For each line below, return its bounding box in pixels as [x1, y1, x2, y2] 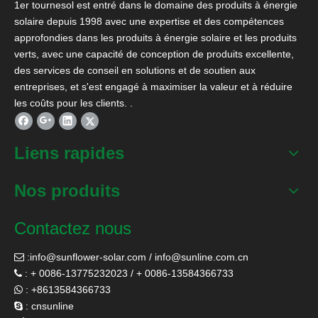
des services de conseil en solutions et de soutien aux [14, 64, 256, 76]
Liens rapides [14, 143, 124, 163]
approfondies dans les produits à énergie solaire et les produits [14, 31, 297, 43]
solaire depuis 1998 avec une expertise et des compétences [14, 15, 284, 27]
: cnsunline [23, 300, 74, 312]
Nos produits [14, 180, 120, 200]
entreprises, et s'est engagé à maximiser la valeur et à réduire [14, 80, 292, 92]
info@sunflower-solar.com [30, 251, 146, 263]
